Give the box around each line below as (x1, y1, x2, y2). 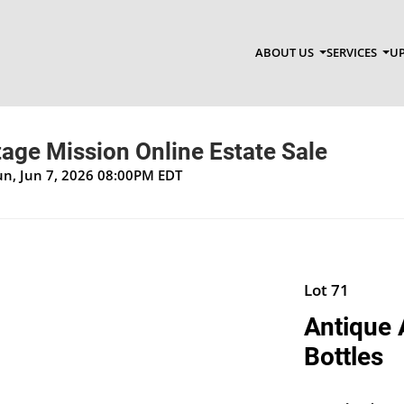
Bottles (303, 341, 383, 372)
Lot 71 (303, 279, 349, 300)
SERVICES (326, 44, 380, 61)
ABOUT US (254, 44, 317, 61)
